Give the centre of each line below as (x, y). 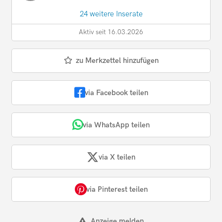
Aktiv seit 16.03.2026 (111, 32)
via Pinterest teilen (117, 189)
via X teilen (117, 157)
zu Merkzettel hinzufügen (117, 61)
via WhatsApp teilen (116, 125)
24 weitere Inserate (111, 14)
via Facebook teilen (116, 92)
